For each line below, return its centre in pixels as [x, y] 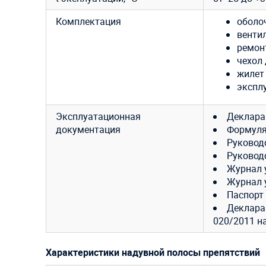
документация [88, 129]
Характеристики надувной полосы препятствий [153, 252]
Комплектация [88, 21]
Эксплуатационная [98, 116]
